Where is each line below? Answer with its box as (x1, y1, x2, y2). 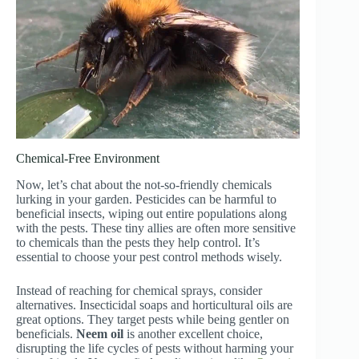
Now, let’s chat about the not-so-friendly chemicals (16, 177, 272, 192)
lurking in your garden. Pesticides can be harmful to (16, 192, 276, 206)
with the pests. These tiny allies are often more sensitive (16, 220, 296, 235)
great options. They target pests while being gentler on (16, 312, 289, 326)
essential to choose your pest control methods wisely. (16, 249, 282, 264)
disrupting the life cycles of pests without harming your (16, 341, 293, 355)
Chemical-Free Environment (16, 151, 159, 165)
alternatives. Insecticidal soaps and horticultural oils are (16, 297, 292, 312)
